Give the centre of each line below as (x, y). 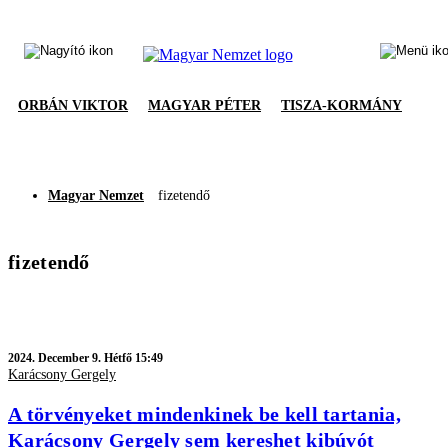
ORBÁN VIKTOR (73, 105)
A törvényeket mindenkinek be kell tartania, (204, 413)
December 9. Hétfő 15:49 (100, 358)
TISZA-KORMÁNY (341, 105)
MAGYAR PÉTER (204, 105)
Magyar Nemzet (96, 195)
